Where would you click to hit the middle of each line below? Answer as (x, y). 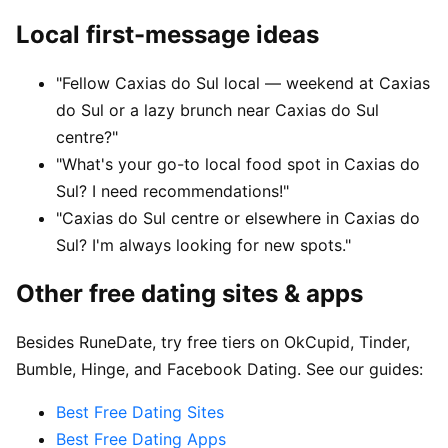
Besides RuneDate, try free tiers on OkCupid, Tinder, (213, 342)
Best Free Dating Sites (140, 412)
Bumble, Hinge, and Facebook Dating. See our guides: (219, 369)
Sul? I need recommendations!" (172, 191)
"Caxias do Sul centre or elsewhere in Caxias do (238, 218)
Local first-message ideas (167, 35)
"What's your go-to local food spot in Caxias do (238, 164)
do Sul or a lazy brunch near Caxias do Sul (217, 110)
